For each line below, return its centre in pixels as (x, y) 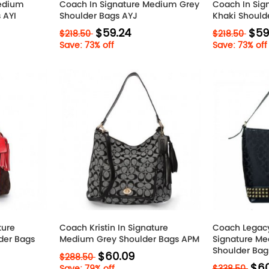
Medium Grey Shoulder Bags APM (129, 239)
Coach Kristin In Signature (114, 228)
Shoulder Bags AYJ (98, 16)
